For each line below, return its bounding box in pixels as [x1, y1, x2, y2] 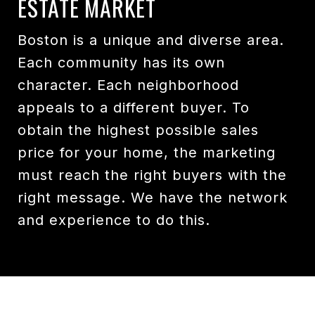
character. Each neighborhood [18, 77, 239, 94]
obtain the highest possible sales [18, 122, 259, 139]
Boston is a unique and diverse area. [18, 32, 284, 49]
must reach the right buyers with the [18, 167, 287, 184]
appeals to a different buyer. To [18, 99, 250, 117]
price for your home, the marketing [18, 144, 276, 162]
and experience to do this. [18, 212, 210, 229]
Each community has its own [18, 54, 225, 72]
